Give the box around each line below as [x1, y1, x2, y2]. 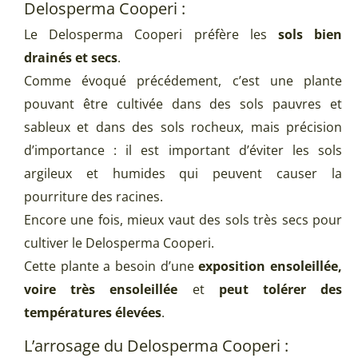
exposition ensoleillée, [198, 257, 343, 276]
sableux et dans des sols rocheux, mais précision [24, 118, 342, 137]
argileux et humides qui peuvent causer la [24, 165, 342, 183]
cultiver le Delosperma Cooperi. [24, 234, 214, 253]
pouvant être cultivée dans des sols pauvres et [24, 95, 342, 113]
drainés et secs [24, 49, 117, 67]
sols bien [277, 26, 343, 44]
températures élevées [24, 304, 161, 322]
